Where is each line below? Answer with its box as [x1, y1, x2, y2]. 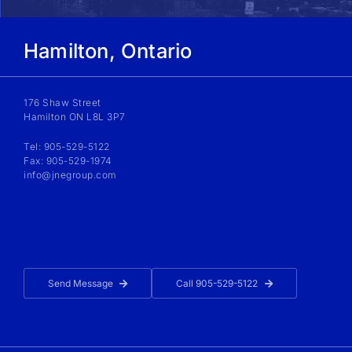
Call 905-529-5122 [176, 277, 258, 290]
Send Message [48, 277, 113, 290]
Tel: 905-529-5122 [24, 140, 110, 152]
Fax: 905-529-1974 [24, 154, 112, 167]
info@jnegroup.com [24, 168, 116, 181]
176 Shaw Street [24, 96, 101, 108]
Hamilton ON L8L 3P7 [24, 110, 126, 123]
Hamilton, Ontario [24, 38, 192, 63]
